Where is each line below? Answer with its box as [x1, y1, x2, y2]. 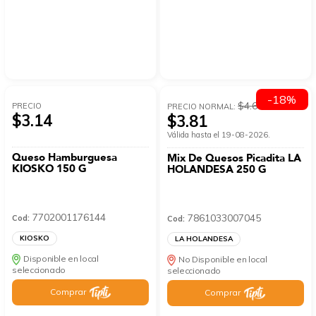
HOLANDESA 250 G [167, 162, 267, 177]
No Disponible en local [178, 254, 267, 265]
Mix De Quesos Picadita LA [167, 151, 302, 166]
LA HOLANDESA [175, 234, 233, 244]
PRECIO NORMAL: [167, 102, 238, 112]
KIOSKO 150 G [12, 162, 87, 176]
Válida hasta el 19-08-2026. [167, 130, 271, 140]
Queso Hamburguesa [12, 150, 118, 165]
